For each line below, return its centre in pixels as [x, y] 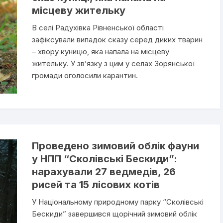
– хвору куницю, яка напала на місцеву [100, 52]
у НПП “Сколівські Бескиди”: [104, 159]
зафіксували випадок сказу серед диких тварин [117, 40]
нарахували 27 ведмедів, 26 [104, 172]
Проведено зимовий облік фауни [115, 146]
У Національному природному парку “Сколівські [117, 202]
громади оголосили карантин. [85, 75]
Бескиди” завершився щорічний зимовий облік [114, 214]
